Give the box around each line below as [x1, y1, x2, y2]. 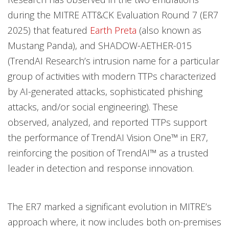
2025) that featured [8, 24, 90, 36]
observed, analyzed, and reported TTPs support [8, 116, 207, 128]
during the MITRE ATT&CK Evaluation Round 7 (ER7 [8, 9, 218, 21]
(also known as [136, 24, 201, 36]
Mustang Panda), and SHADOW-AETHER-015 [8, 39, 192, 52]
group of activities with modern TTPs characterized [8, 70, 216, 82]
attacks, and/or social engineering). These [8, 101, 178, 113]
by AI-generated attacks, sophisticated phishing [8, 85, 202, 98]
